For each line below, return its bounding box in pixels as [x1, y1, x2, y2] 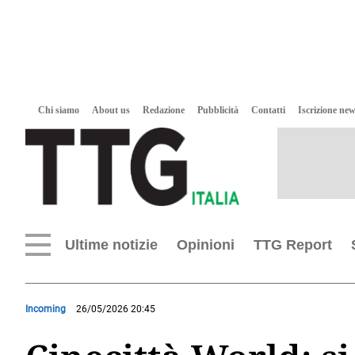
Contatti [251, 105, 285, 116]
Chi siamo [38, 105, 79, 116]
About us [92, 105, 130, 116]
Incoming [25, 303, 66, 315]
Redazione [143, 105, 185, 116]
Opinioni [177, 237, 235, 253]
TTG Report [254, 237, 332, 253]
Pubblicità [197, 105, 239, 116]
